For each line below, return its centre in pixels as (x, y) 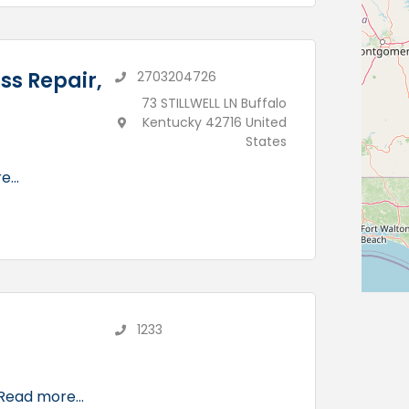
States (267, 142)
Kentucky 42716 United (215, 123)
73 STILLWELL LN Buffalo (215, 104)
